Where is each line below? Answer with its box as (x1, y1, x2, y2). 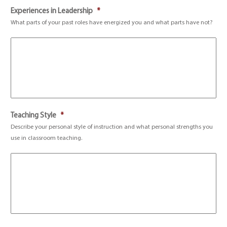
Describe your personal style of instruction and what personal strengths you (11, 124, 213, 130)
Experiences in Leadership (11, 8, 93, 15)
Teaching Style (11, 112, 57, 120)
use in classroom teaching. (11, 135, 83, 141)
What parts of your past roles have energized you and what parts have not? (11, 20, 213, 26)
